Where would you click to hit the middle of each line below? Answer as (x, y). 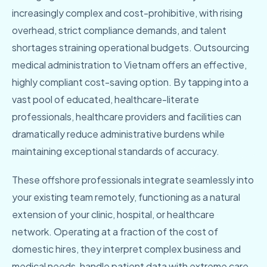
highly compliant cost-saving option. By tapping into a (130, 82)
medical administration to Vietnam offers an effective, (129, 65)
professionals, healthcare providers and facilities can (127, 117)
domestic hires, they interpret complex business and (126, 249)
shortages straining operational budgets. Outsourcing (131, 47)
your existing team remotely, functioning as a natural (126, 197)
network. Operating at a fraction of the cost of (115, 232)
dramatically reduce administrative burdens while (118, 134)
